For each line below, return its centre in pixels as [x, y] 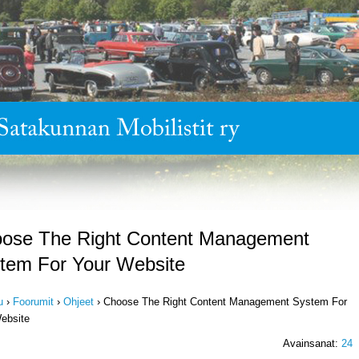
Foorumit [33, 302]
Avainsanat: [312, 343]
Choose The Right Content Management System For [225, 302]
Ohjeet [79, 302]
